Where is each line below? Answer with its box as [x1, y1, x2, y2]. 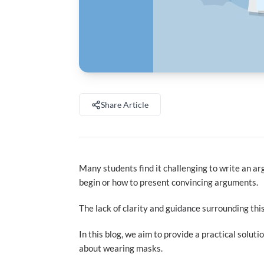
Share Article [101, 100, 149, 110]
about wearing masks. [79, 243, 163, 253]
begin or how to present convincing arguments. [79, 177, 259, 187]
